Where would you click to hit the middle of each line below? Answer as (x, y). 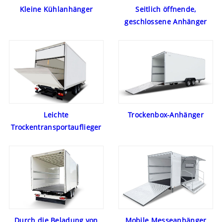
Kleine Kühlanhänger (56, 9)
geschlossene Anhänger (166, 22)
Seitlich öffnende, (166, 9)
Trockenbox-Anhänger (166, 115)
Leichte (56, 115)
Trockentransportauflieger (56, 127)
